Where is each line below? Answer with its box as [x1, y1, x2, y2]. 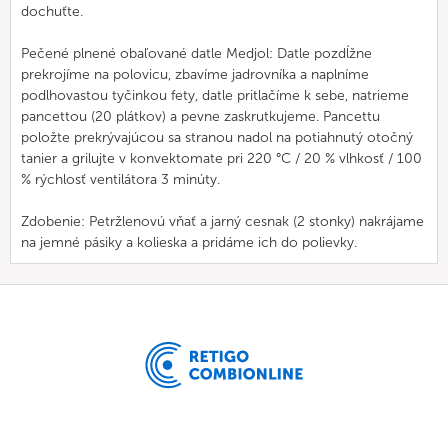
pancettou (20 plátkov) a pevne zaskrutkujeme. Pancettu [21, 108, 380, 125]
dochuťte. [21, 3, 83, 20]
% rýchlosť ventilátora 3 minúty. [21, 171, 220, 188]
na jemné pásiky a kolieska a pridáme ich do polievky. [21, 234, 357, 251]
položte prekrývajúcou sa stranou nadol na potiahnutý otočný [21, 129, 413, 146]
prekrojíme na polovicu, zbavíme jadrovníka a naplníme [21, 66, 369, 83]
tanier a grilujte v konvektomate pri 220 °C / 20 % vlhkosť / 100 [21, 150, 422, 167]
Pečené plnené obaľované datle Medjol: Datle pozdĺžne [21, 45, 372, 62]
